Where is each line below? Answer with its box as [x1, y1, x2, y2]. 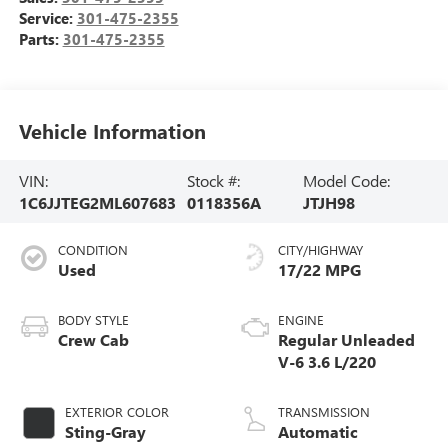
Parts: [18, 29, 63, 50]
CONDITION [57, 241, 128, 259]
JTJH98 [302, 191, 355, 213]
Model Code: [302, 169, 390, 191]
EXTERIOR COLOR [64, 403, 169, 421]
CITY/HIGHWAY [278, 241, 363, 259]
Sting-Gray [64, 421, 146, 443]
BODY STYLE [57, 311, 129, 329]
